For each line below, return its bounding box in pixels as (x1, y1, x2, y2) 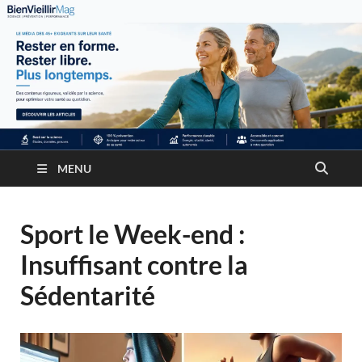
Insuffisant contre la (20, 249, 248, 281)
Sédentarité (20, 280, 155, 312)
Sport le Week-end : (20, 218, 245, 250)
